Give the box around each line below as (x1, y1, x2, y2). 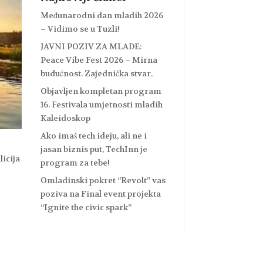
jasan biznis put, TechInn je (40, 143, 147, 154)
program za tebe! (40, 157, 110, 168)
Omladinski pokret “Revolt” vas (40, 174, 166, 186)
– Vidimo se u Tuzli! (40, 23, 120, 34)
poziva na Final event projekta (40, 188, 161, 199)
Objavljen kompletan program (40, 85, 161, 96)
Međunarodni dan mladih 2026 (40, 9, 163, 21)
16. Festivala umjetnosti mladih (40, 99, 163, 110)
